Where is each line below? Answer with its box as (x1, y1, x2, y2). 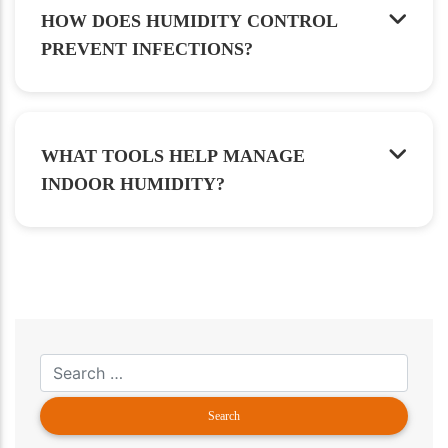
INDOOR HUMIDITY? (41, 174, 225, 195)
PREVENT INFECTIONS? (41, 39, 253, 60)
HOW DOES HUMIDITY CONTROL (41, 11, 338, 32)
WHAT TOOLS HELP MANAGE (41, 146, 305, 167)
